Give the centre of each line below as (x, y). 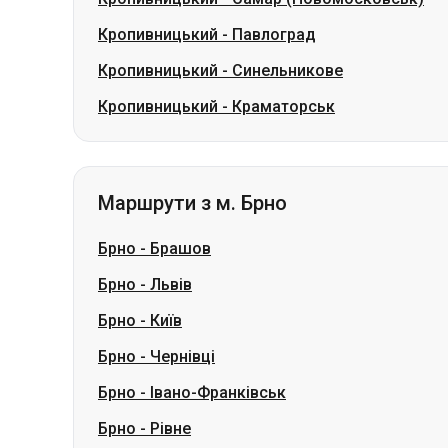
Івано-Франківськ (218, 392)
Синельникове (287, 70)
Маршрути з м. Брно (192, 203)
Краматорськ (283, 106)
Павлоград (274, 34)
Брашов (180, 248)
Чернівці (182, 356)
